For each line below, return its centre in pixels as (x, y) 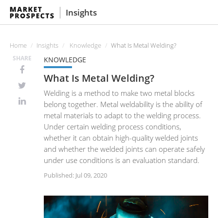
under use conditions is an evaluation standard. (122, 160)
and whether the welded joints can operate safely (124, 149)
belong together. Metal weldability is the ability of (123, 104)
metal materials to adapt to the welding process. (122, 115)
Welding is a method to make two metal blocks (119, 93)
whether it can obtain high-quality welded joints (121, 138)
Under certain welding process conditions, (112, 127)
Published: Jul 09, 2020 (75, 175)
